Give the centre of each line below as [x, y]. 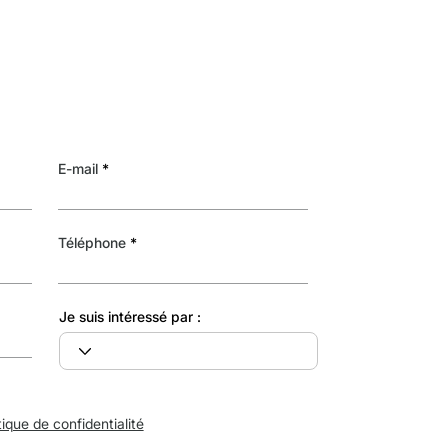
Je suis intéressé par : [129, 317]
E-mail [78, 168]
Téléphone [92, 242]
